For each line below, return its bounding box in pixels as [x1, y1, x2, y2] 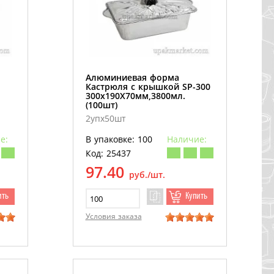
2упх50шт [85, 113, 126, 125]
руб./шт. [128, 169, 165, 181]
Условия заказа [85, 211, 142, 222]
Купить [185, 191, 207, 202]
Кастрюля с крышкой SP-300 [85, 81, 210, 93]
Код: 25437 [85, 147, 131, 160]
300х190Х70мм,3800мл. [85, 90, 185, 102]
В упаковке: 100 [85, 133, 152, 146]
